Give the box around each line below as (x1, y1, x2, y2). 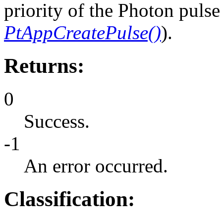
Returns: (4, 54, 84, 78)
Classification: (4, 187, 135, 211)
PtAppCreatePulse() (4, 22, 161, 44)
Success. (24, 111, 90, 132)
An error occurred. (24, 155, 168, 177)
